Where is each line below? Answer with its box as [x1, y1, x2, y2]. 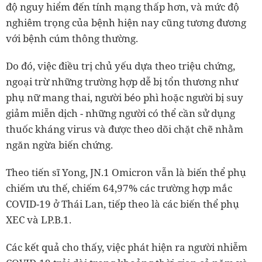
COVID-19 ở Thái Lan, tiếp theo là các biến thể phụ [6, 196, 239, 211]
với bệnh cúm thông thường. [6, 31, 138, 45]
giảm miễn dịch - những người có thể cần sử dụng [6, 106, 235, 120]
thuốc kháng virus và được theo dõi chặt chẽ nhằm [6, 122, 243, 136]
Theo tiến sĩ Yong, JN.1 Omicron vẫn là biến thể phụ [6, 165, 246, 179]
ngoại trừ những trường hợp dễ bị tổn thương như [6, 74, 238, 88]
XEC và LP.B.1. [6, 212, 71, 226]
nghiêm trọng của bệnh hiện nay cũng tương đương [6, 15, 246, 29]
